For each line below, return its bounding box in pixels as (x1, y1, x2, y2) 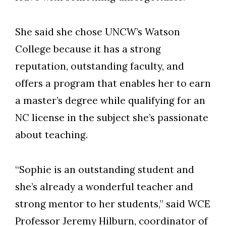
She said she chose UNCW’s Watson (15, 26, 180, 38)
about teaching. (15, 129, 88, 141)
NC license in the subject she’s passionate (15, 111, 208, 124)
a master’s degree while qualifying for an (15, 94, 205, 107)
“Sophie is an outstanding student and (15, 163, 194, 176)
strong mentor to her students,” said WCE (15, 198, 210, 210)
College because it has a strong (15, 43, 161, 55)
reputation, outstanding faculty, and (15, 60, 184, 73)
